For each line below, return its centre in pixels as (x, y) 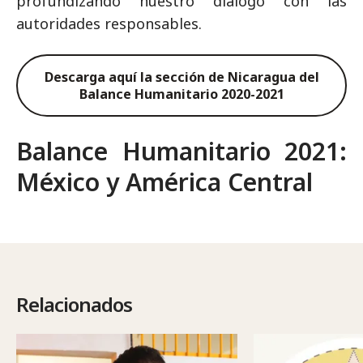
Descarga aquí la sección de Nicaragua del (181, 77)
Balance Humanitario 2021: (181, 151)
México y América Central (164, 182)
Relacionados (74, 304)
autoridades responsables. (109, 23)
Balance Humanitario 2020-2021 (181, 94)
